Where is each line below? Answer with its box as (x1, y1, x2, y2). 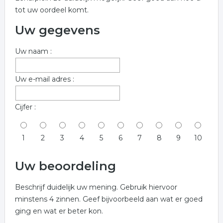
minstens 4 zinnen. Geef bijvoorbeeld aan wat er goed (14, 195, 203, 204)
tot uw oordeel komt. (14, 5, 89, 14)
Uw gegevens (14, 23, 100, 37)
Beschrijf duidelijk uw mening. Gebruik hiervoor (14, 183, 177, 192)
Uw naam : (14, 47, 52, 56)
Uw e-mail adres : (14, 75, 74, 84)
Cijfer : (14, 103, 36, 111)
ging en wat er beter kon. (14, 207, 103, 216)
